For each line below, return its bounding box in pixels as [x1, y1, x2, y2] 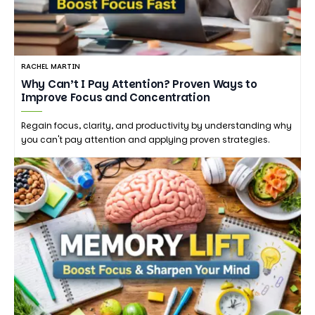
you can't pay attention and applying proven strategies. [21, 134, 270, 146]
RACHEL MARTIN [21, 61, 80, 72]
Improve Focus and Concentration [21, 90, 210, 105]
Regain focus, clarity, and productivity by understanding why [21, 120, 292, 132]
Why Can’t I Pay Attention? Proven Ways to [21, 77, 257, 92]
